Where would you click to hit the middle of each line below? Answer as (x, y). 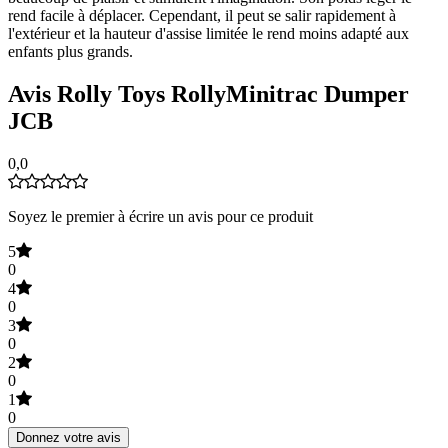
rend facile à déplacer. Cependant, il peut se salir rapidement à (202, 15)
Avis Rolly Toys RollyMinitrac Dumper (208, 93)
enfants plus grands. (70, 51)
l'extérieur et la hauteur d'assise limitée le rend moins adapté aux (208, 33)
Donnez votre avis (68, 437)
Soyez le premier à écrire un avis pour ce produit (160, 216)
